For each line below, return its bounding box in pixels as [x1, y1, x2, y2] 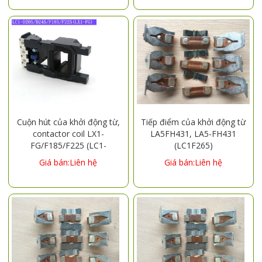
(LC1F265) [174, 139, 213, 151]
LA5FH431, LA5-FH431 [150, 127, 237, 139]
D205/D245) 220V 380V [23, 151, 113, 163]
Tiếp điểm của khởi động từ [141, 116, 246, 127]
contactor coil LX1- [32, 127, 104, 139]
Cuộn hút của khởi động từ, [16, 116, 120, 127]
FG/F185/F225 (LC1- [30, 139, 106, 151]
